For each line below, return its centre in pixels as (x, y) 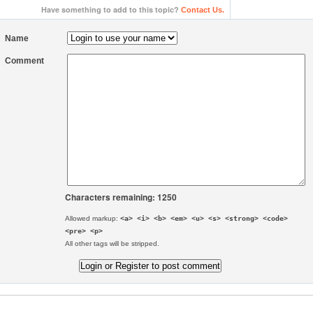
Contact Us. (203, 9)
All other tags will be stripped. (112, 243)
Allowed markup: (93, 218)
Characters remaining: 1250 (121, 197)
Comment (25, 60)
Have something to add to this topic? (111, 9)
